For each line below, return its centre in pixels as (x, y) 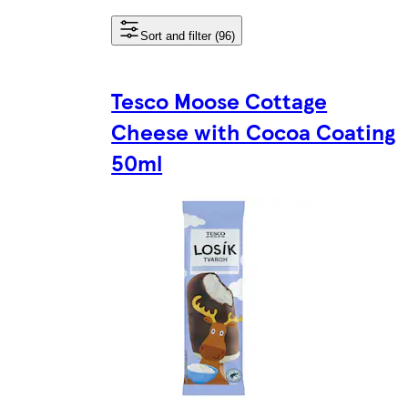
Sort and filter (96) (188, 36)
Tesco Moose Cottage (219, 100)
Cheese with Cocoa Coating (254, 131)
